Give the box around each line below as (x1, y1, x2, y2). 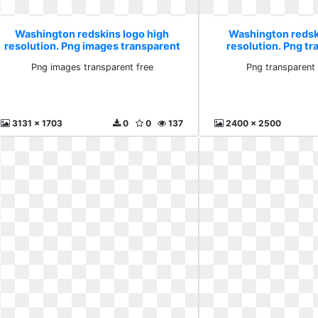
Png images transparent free (31, 61, 153, 72)
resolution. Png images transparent (4, 39, 180, 52)
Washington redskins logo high (15, 27, 170, 40)
